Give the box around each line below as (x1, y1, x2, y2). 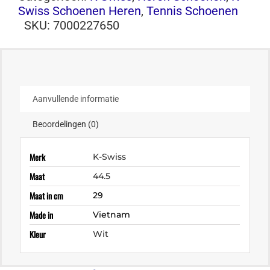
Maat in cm (30, 189, 64, 202)
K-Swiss (93, 151, 127, 162)
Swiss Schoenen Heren (17, 4, 141, 19)
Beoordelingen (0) (33, 119, 99, 130)
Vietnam (93, 209, 131, 220)
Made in (30, 208, 54, 221)
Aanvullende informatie (33, 94, 119, 104)
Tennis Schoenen (146, 4, 238, 19)
